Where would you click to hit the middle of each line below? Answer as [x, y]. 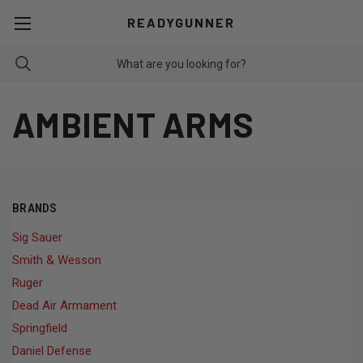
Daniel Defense [52, 350]
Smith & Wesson [57, 260]
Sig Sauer [37, 237]
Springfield [40, 328]
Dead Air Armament [64, 305]
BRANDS [35, 208]
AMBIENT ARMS [133, 124]
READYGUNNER [181, 22]
